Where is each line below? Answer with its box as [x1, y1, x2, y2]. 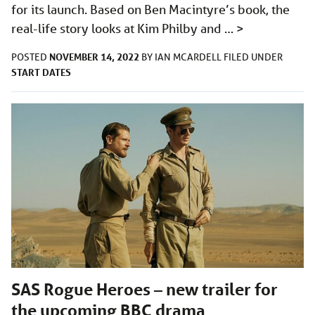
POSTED [11, 51, 49, 64]
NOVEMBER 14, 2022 [49, 50, 139, 64]
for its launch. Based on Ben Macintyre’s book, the [11, 1, 290, 18]
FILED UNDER [224, 51, 283, 64]
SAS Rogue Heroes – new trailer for [11, 279, 278, 300]
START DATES [11, 65, 71, 79]
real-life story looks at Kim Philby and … [11, 20, 236, 37]
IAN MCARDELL [155, 51, 224, 64]
